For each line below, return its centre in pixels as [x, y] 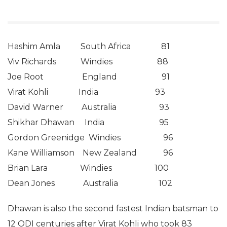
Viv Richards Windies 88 [88, 62]
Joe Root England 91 [89, 77]
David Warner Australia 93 [88, 107]
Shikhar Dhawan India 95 [88, 122]
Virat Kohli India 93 [86, 92]
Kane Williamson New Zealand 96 [90, 153]
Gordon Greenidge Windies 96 [90, 138]
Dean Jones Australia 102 [90, 183]
